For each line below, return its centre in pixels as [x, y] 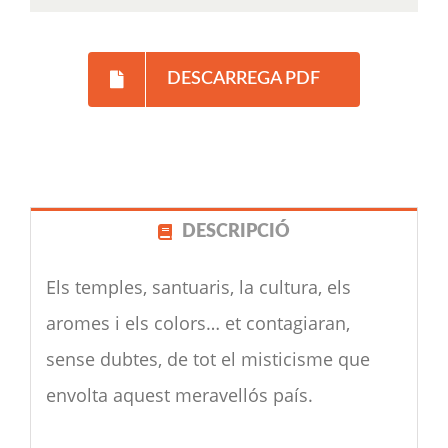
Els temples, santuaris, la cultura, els [198, 286]
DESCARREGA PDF [243, 78]
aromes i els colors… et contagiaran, [197, 322]
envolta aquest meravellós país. [179, 394]
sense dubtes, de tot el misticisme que [207, 358]
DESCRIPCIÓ [236, 231]
